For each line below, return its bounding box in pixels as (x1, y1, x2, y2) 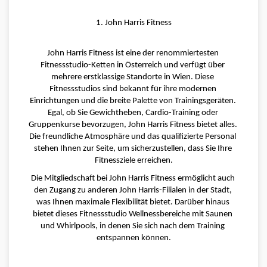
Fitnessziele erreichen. (94, 156, 173, 165)
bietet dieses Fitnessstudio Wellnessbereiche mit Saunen (33, 210, 232, 219)
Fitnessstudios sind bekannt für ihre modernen (49, 84, 216, 94)
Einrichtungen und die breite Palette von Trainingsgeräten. (29, 96, 236, 105)
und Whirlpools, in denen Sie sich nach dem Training (41, 222, 225, 231)
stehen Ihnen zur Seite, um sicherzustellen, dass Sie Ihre (33, 144, 232, 153)
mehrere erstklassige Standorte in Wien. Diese (51, 72, 214, 82)
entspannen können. (96, 234, 171, 243)
